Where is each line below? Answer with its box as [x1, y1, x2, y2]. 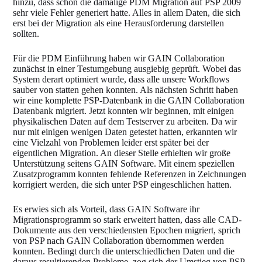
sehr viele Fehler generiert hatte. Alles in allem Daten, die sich [13, 7, 241, 18]
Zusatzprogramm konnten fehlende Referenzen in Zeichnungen [13, 168, 247, 179]
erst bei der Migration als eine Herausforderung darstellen [13, 18, 225, 28]
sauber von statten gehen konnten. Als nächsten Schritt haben [13, 84, 239, 95]
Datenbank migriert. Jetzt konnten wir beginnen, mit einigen [13, 105, 235, 116]
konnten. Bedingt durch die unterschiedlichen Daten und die [13, 246, 235, 256]
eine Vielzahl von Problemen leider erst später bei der [13, 137, 209, 147]
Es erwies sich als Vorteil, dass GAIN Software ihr [13, 204, 200, 214]
